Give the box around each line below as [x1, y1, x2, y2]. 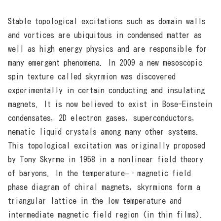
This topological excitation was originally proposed [8, 142, 205, 150]
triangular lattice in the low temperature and [8, 197, 182, 205]
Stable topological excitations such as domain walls [8, 17, 206, 26]
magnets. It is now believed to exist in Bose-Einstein [8, 100, 212, 109]
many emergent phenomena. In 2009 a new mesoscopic [8, 59, 202, 67]
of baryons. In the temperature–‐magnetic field [8, 169, 191, 178]
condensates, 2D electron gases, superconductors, [8, 114, 196, 122]
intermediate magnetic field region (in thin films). [8, 211, 204, 219]
